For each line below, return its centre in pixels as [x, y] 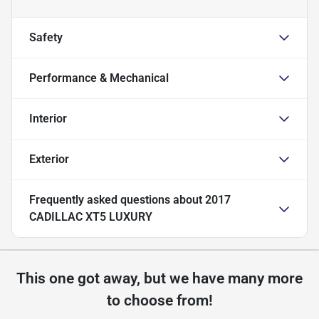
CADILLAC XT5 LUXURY [91, 216]
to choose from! [159, 300]
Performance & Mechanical [99, 78]
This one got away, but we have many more [159, 278]
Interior [48, 118]
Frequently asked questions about [117, 199]
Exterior [49, 159]
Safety [46, 37]
